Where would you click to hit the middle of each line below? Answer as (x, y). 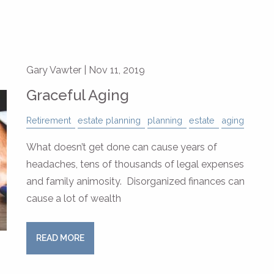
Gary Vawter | (58, 70)
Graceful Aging (78, 95)
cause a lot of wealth (74, 198)
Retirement (49, 120)
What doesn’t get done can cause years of (122, 147)
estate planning (109, 120)
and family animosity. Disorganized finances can (136, 181)
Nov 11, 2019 (117, 70)
